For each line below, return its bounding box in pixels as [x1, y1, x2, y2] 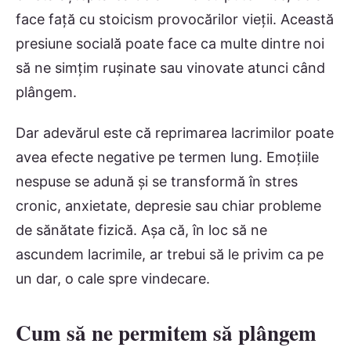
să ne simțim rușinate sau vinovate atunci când [16, 59, 325, 76]
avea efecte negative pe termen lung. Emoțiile [16, 149, 319, 166]
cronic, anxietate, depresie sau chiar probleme [16, 197, 321, 215]
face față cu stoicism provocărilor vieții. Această [16, 10, 334, 27]
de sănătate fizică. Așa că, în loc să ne [16, 222, 267, 239]
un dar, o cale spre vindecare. [16, 270, 210, 288]
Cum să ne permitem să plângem [16, 317, 317, 349]
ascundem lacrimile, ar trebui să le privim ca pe [16, 246, 324, 263]
